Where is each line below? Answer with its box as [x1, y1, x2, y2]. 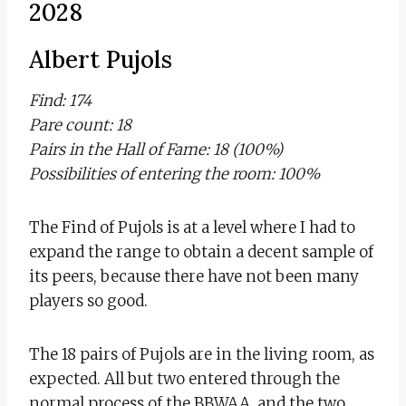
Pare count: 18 [29, 114, 131, 135]
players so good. [29, 290, 148, 311]
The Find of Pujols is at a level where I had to [29, 217, 355, 237]
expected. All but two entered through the [29, 368, 340, 389]
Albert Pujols [29, 43, 172, 74]
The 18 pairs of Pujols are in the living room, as [29, 343, 374, 364]
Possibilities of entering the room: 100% [29, 163, 320, 184]
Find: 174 [29, 90, 92, 111]
